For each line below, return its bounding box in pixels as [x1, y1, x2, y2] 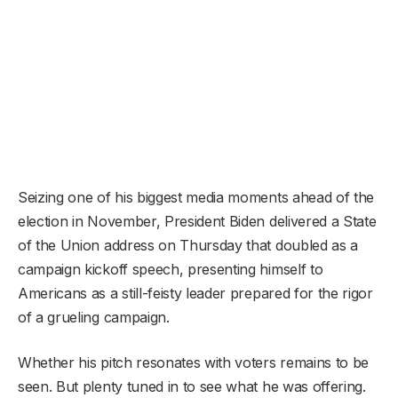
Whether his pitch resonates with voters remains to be [18, 353, 370, 371]
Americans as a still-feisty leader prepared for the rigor [18, 283, 373, 302]
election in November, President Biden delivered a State [18, 211, 377, 230]
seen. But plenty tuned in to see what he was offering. [18, 377, 366, 395]
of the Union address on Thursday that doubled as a [18, 235, 358, 254]
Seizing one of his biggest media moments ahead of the [18, 187, 375, 206]
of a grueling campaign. [18, 307, 170, 326]
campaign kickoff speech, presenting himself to [18, 259, 323, 278]
